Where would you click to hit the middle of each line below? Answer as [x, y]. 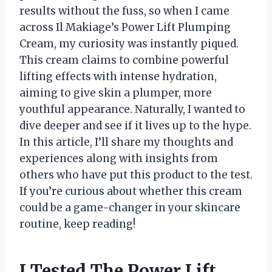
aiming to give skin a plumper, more [116, 93]
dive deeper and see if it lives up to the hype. [135, 125]
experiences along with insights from [119, 158]
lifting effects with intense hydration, [118, 76]
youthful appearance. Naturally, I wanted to [132, 109]
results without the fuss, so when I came [124, 11]
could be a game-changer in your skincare [130, 207]
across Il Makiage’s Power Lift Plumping [125, 27]
